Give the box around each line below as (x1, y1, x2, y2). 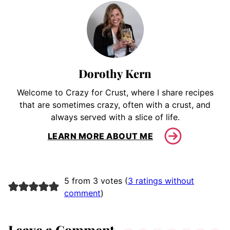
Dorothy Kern (79, 66, 151, 82)
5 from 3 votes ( (64, 176, 128, 186)
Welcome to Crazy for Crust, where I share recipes (16, 87, 214, 98)
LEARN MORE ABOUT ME (47, 130, 154, 141)
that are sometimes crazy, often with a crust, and (20, 100, 210, 110)
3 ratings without (127, 176, 194, 186)
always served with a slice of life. (50, 112, 180, 123)
